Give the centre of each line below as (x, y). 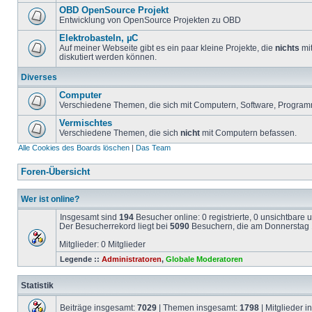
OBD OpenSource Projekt (114, 10)
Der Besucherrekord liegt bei (115, 226)
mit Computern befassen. (248, 133)
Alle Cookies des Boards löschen (74, 148)
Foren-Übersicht (55, 172)
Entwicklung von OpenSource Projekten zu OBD (150, 20)
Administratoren (132, 259)
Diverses (39, 77)
